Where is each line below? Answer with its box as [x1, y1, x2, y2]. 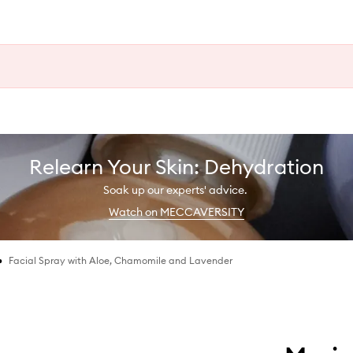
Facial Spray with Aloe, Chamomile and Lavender [9, 254, 232, 266]
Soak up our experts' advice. [103, 182, 250, 197]
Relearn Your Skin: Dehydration [29, 153, 324, 180]
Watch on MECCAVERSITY [109, 204, 244, 219]
